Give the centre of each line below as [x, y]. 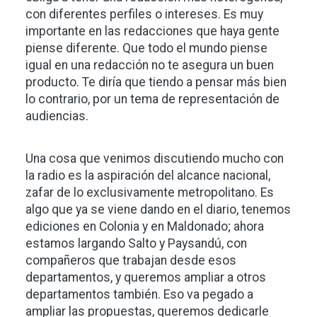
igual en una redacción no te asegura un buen [150, 65]
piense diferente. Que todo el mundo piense [146, 48]
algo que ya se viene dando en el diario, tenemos [158, 209]
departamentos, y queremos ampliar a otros [146, 277]
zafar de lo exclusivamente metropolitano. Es [150, 192]
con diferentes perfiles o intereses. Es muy [144, 14]
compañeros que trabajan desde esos [131, 260]
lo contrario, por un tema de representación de [152, 99]
